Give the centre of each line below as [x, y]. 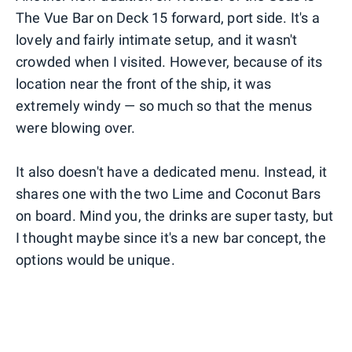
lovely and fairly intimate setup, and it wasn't [157, 39]
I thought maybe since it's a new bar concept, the [171, 237]
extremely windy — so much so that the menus [164, 105]
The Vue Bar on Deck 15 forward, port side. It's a [168, 17]
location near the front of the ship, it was [144, 83]
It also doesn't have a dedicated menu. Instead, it [172, 171]
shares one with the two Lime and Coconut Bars [169, 193]
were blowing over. [76, 127]
